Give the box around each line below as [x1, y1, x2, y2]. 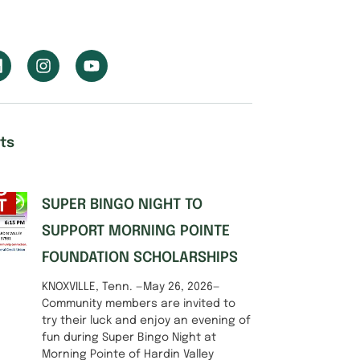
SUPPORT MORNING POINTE [42, 223, 230, 239]
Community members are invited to [42, 297, 235, 309]
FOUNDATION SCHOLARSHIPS [42, 250, 238, 265]
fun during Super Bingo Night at [42, 331, 216, 343]
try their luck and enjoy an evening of [42, 314, 251, 326]
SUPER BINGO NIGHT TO [42, 197, 202, 212]
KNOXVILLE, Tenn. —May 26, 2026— [42, 280, 220, 292]
